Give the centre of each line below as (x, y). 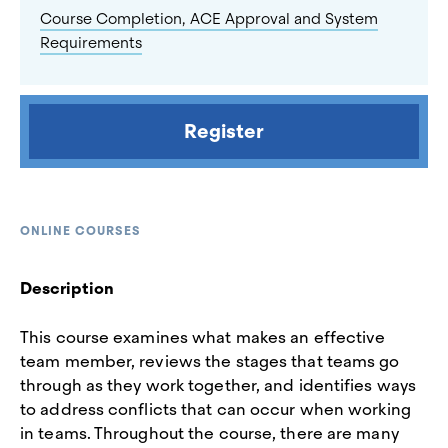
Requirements (91, 43)
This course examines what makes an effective (203, 337)
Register (224, 131)
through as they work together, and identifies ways (218, 385)
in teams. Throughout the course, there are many (209, 433)
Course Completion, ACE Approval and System (209, 19)
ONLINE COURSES (80, 231)
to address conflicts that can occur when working (215, 409)
